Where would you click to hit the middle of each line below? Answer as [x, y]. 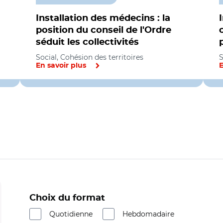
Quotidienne [71, 214]
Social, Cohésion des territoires [90, 57]
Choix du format [67, 198]
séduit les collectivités [87, 42]
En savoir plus [61, 66]
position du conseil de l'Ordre [104, 30]
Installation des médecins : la [103, 18]
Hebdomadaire [148, 214]
